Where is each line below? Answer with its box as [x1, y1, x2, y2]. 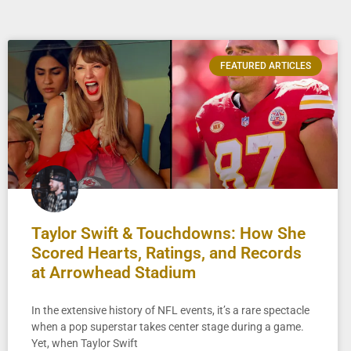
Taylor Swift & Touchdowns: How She [31, 223, 306, 243]
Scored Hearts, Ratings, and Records [31, 243, 302, 262]
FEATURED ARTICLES [219, 60, 311, 72]
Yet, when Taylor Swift [31, 336, 138, 349]
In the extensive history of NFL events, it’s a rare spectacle [31, 303, 309, 317]
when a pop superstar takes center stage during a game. [31, 320, 304, 333]
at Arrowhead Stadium [31, 262, 196, 282]
